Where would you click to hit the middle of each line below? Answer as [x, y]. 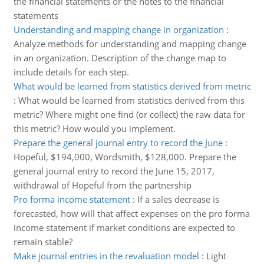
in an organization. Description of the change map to [120, 58]
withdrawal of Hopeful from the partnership [102, 185]
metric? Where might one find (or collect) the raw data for [129, 114]
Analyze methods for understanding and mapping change [130, 44]
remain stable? [43, 242]
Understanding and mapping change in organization [118, 29]
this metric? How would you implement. [94, 128]
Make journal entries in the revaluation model [106, 256]
